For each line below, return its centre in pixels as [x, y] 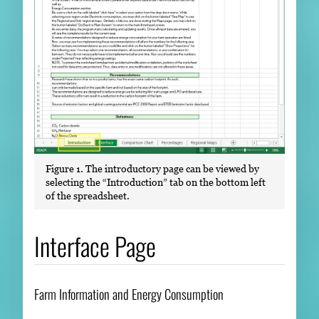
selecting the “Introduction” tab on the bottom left [156, 182]
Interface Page [95, 246]
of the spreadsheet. [88, 195]
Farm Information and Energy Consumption [129, 294]
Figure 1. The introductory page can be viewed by [152, 168]
